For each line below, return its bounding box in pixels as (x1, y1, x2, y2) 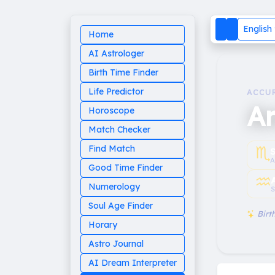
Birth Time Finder (88, 67, 158, 78)
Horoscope (88, 105, 134, 116)
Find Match (88, 143, 135, 154)
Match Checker (88, 124, 150, 135)
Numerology (88, 181, 140, 192)
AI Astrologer (88, 48, 144, 59)
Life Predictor (88, 86, 144, 97)
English (243, 23, 272, 35)
